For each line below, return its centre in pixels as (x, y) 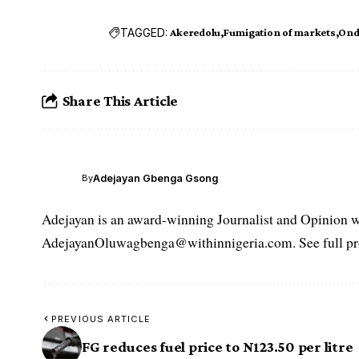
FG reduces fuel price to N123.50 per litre (218, 346)
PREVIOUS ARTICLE (101, 319)
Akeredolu (196, 32)
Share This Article (120, 100)
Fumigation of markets (279, 32)
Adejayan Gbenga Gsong (155, 178)
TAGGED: (144, 32)
